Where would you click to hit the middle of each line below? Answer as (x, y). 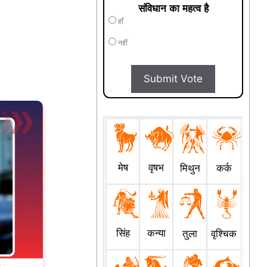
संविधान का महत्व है (173, 9)
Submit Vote (173, 79)
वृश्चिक (224, 233)
